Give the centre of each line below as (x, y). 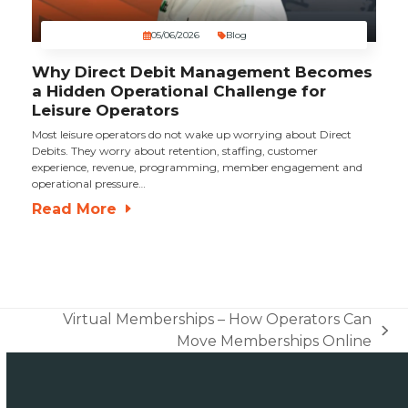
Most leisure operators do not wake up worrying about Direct (191, 135)
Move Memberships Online (275, 342)
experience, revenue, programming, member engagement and (197, 168)
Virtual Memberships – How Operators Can (218, 320)
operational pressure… (88, 184)
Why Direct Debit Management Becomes (202, 72)
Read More (74, 209)
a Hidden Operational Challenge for (178, 92)
